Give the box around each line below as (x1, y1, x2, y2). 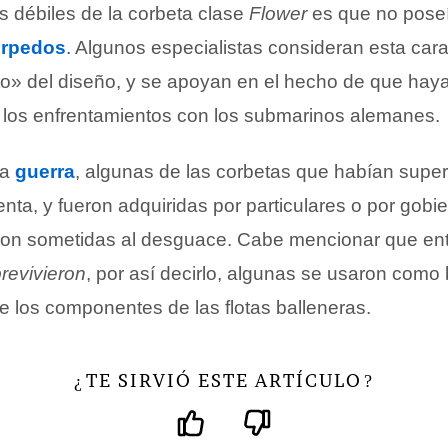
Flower (249, 3, 307, 24)
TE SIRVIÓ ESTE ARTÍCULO (86, 369, 362, 392)
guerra (15, 161, 75, 182)
